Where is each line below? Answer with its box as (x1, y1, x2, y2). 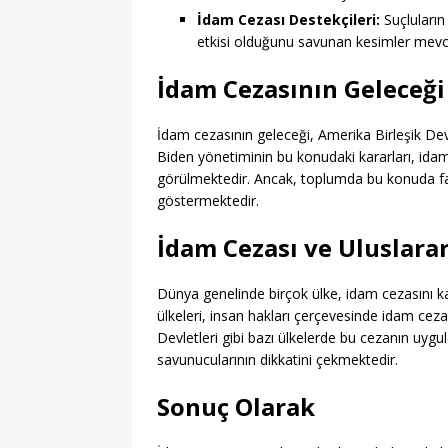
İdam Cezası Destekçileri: (197, 10, 380, 30)
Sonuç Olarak (157, 390, 315, 424)
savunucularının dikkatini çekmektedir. (157, 350, 398, 370)
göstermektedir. (157, 191, 259, 211)
